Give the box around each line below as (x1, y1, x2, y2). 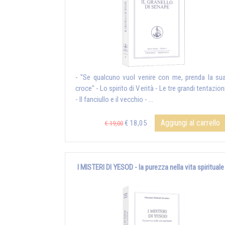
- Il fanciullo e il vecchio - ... (75, 95, 153, 104)
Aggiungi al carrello (161, 118, 220, 128)
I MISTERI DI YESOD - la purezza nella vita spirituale (77, 163, 224, 172)
